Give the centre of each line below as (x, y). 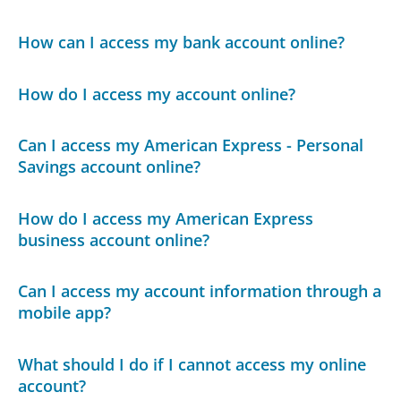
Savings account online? (110, 167)
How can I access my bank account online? (182, 43)
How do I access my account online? (157, 94)
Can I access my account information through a (200, 291)
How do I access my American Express (166, 218)
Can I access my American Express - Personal (191, 145)
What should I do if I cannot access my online (192, 364)
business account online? (114, 239)
